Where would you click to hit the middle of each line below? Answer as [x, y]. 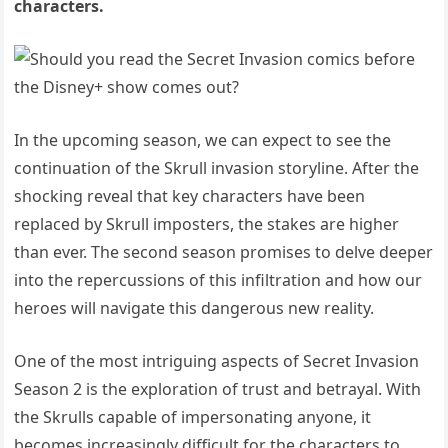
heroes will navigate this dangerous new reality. [194, 308]
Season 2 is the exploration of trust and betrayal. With [218, 389]
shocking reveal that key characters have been [190, 196]
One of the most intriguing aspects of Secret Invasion [217, 361]
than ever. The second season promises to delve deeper [224, 252]
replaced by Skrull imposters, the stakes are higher [207, 224]
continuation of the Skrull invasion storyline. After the [217, 168]
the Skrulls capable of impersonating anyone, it [193, 417]
